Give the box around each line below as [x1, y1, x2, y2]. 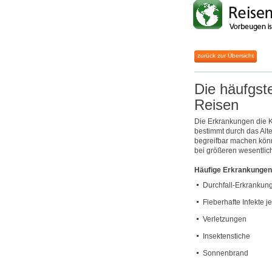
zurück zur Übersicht [197, 52, 254, 59]
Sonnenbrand [203, 249, 248, 257]
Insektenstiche [203, 232, 250, 240]
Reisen [194, 97, 239, 113]
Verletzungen [203, 215, 246, 223]
